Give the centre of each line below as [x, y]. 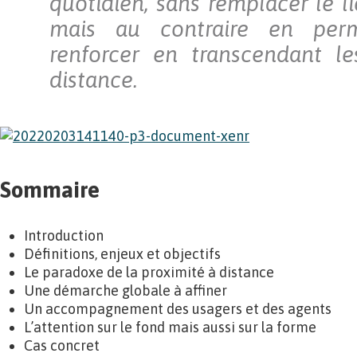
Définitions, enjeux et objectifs [122, 254]
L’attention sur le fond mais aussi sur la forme [170, 327]
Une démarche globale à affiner [126, 290]
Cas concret [62, 345]
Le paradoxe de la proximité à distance [149, 272]
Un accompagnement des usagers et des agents [178, 309]
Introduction [64, 235]
